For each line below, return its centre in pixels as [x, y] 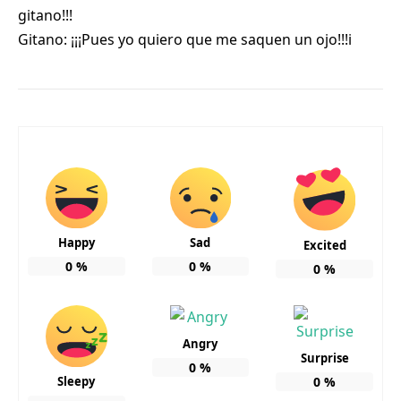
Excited [324, 246]
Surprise [324, 358]
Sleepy [77, 381]
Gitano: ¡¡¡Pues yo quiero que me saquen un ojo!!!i [185, 39]
